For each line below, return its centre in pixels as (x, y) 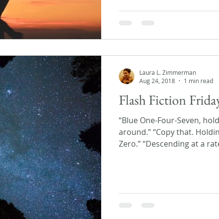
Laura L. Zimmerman (168, 72)
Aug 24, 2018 (157, 81)
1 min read (198, 81)
